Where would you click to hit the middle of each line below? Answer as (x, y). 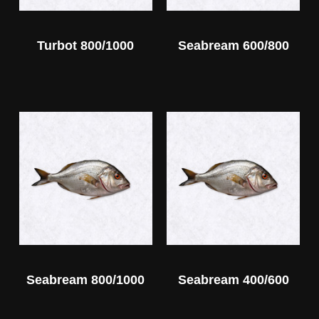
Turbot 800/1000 (86, 45)
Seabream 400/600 (233, 279)
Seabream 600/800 (233, 45)
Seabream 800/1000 (86, 279)
